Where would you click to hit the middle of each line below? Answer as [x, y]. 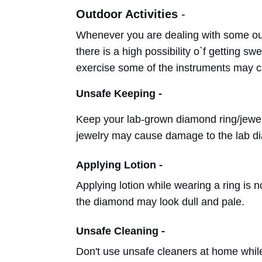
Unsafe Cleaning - [122, 231]
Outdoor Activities [127, 14]
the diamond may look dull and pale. [162, 202]
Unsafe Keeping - [120, 94]
